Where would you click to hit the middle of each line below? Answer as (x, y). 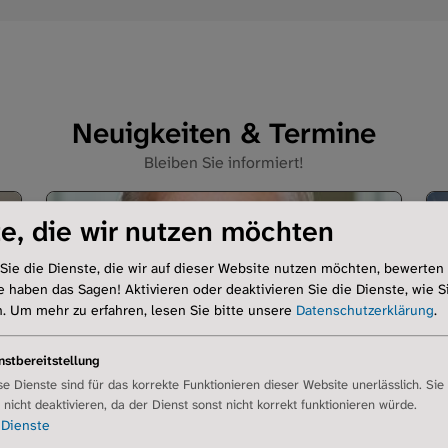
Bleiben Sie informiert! (224, 162)
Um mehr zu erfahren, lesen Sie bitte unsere (153, 310)
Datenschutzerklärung (365, 310)
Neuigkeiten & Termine (224, 133)
